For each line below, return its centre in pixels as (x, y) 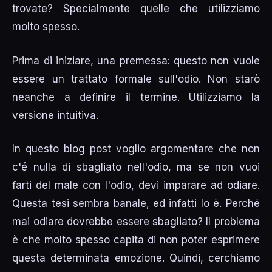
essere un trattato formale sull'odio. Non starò (136, 79)
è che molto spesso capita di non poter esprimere (136, 240)
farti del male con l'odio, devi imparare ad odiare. (136, 185)
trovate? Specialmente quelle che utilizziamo (136, 9)
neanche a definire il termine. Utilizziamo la (136, 97)
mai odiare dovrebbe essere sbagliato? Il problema (136, 222)
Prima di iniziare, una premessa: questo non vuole (136, 60)
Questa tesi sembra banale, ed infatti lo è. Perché (136, 204)
